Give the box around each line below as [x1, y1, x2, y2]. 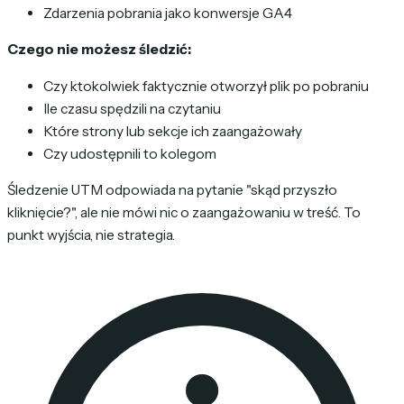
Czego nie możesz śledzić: [7, 41, 191, 59]
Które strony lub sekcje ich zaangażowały [43, 122, 302, 140]
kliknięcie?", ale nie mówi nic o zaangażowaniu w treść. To [7, 204, 361, 222]
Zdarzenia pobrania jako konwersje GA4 [43, 4, 292, 22]
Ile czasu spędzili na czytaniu [43, 99, 221, 117]
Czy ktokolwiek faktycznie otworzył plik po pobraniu [43, 77, 369, 95]
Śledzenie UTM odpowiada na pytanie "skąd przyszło [7, 181, 337, 199]
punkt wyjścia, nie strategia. [7, 226, 175, 244]
